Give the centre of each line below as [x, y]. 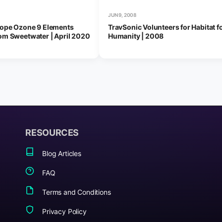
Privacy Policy [63, 211]
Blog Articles [61, 153]
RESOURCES [52, 133]
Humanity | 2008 [136, 36]
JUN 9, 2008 [122, 15]
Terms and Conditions [76, 192]
